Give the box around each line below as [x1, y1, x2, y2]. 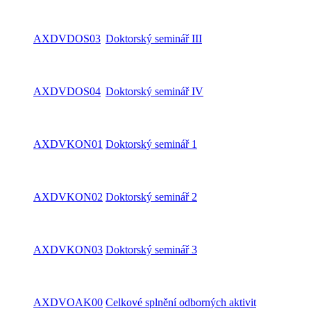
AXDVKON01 [33, 138, 103, 150]
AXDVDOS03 [33, 33, 101, 44]
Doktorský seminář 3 [106, 244, 197, 255]
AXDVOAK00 [33, 296, 103, 308]
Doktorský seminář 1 [106, 138, 197, 150]
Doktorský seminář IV [106, 85, 203, 97]
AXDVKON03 [33, 244, 103, 255]
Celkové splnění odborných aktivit [106, 296, 256, 308]
